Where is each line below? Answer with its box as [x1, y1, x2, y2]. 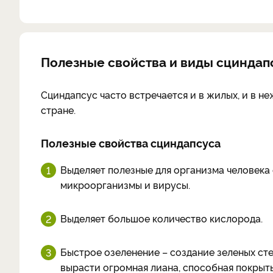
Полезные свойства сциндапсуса [41, 135, 221, 150]
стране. [41, 103, 76, 116]
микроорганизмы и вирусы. [60, 178, 190, 191]
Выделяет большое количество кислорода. [60, 211, 263, 225]
